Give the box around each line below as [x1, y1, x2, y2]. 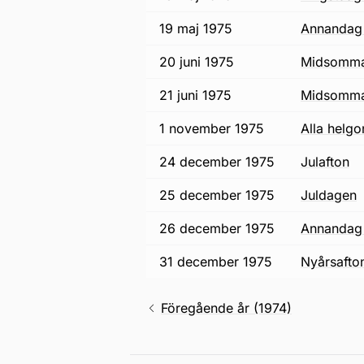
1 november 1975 [159, 120, 264, 136]
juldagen [308, 187, 357, 203]
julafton [308, 154, 349, 170]
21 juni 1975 [159, 87, 232, 103]
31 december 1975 [159, 253, 272, 270]
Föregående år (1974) [161, 300, 292, 316]
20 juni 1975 [159, 54, 234, 70]
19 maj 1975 [159, 20, 232, 37]
